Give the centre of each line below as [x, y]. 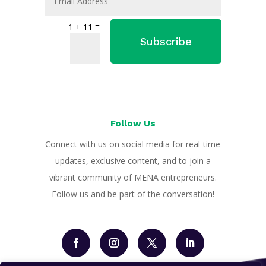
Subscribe [166, 41]
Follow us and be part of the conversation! [133, 194]
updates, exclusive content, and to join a [133, 161]
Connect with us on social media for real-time [133, 144]
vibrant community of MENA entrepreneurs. [133, 178]
